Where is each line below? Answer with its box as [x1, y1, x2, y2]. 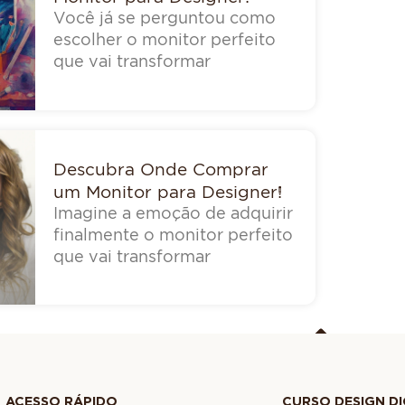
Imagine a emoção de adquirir [52, 203, 293, 221]
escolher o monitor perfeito [52, 30, 276, 48]
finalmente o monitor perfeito [52, 225, 293, 243]
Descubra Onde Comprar [52, 158, 268, 178]
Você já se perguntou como [52, 8, 276, 26]
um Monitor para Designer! [52, 181, 282, 201]
